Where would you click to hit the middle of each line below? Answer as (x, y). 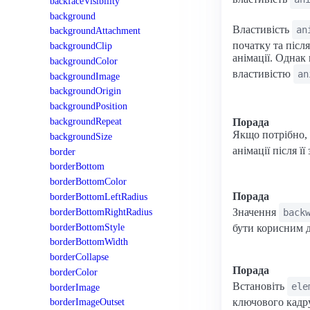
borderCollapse (79, 257)
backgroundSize (81, 136)
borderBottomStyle (87, 227)
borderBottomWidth (89, 242)
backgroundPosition (89, 106)
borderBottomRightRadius (101, 211)
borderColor (74, 272)
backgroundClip (81, 46)
